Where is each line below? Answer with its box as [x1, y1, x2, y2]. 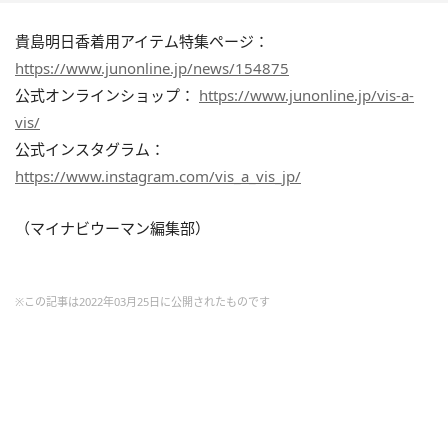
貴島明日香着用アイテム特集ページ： [15, 30, 269, 51]
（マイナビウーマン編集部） [15, 217, 210, 238]
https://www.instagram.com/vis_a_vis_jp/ [15, 165, 301, 186]
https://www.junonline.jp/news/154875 [15, 57, 289, 78]
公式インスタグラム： [15, 138, 165, 159]
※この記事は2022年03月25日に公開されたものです [15, 293, 270, 309]
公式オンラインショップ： [15, 84, 199, 105]
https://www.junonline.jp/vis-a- [199, 84, 414, 105]
